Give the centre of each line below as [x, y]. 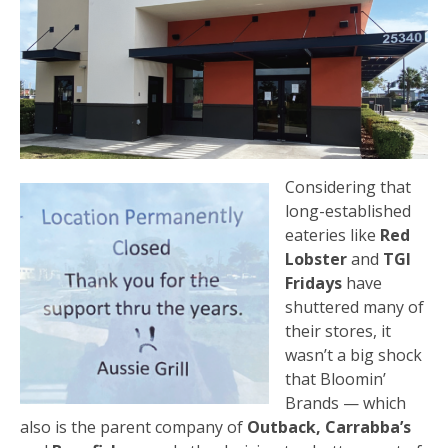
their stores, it [338, 330]
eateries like [332, 234]
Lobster [318, 258]
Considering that [348, 186]
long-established [348, 210]
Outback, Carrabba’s [329, 426]
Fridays [315, 282]
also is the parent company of [133, 426]
